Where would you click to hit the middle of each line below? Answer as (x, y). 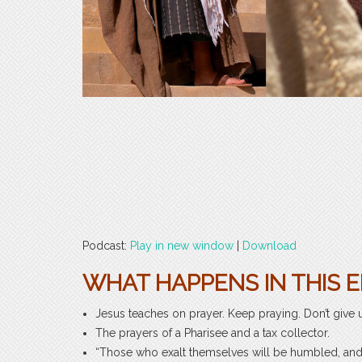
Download (269, 245)
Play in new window (182, 245)
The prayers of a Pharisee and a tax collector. (213, 333)
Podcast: (106, 245)
